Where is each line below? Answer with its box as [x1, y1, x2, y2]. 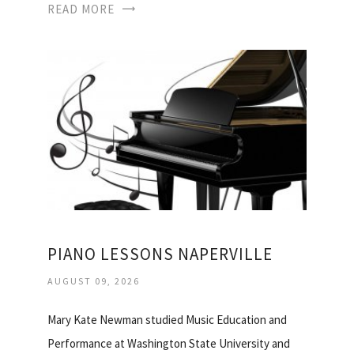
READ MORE [47, 2, 115, 17]
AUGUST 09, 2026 [47, 275, 140, 288]
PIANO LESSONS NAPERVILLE [47, 243, 273, 265]
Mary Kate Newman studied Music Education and [47, 312, 287, 328]
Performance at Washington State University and [47, 336, 290, 352]
